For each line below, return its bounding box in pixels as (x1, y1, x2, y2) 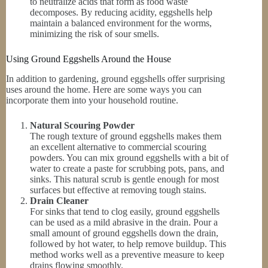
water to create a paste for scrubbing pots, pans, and (30, 163, 224, 173)
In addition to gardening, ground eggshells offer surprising (6, 73, 225, 84)
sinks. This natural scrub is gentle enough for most (30, 173, 219, 184)
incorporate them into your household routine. (6, 95, 178, 105)
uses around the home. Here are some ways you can (6, 84, 202, 95)
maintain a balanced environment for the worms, (30, 17, 212, 28)
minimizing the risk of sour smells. (30, 28, 159, 39)
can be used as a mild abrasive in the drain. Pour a (30, 217, 218, 227)
